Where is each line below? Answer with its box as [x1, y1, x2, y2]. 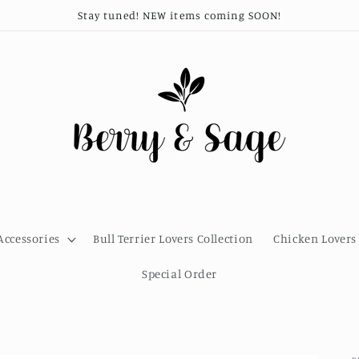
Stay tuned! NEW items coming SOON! [77, 8, 282, 22]
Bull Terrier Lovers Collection [92, 232, 253, 246]
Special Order [141, 266, 218, 280]
